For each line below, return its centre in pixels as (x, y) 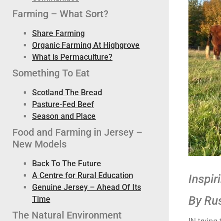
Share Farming (58, 33)
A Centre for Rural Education (83, 175)
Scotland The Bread (67, 92)
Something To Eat (51, 73)
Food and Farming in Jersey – (77, 132)
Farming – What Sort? (60, 14)
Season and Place (64, 116)
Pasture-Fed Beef (63, 104)
